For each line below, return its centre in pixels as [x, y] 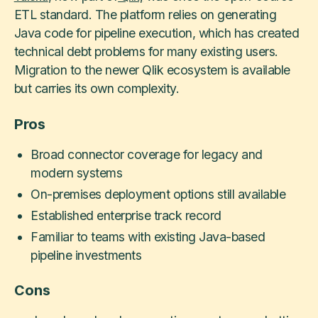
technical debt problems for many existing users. [146, 52]
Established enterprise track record [126, 215]
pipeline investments [86, 255]
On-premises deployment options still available [158, 194]
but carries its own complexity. [97, 89]
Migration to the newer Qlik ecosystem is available [152, 70]
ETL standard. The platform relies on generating [145, 15]
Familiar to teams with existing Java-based [148, 236]
